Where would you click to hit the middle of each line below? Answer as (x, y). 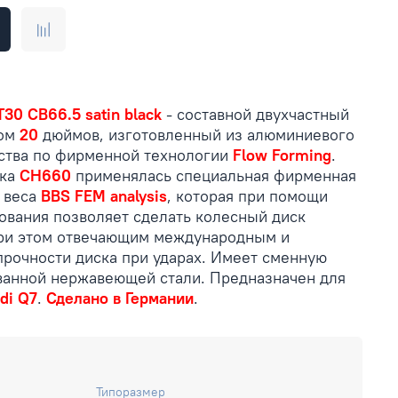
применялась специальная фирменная (214, 175)
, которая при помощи (247, 195)
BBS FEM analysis (104, 195)
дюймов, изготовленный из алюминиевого (196, 134)
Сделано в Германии (120, 298)
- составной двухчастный (255, 114)
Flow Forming (282, 155)
